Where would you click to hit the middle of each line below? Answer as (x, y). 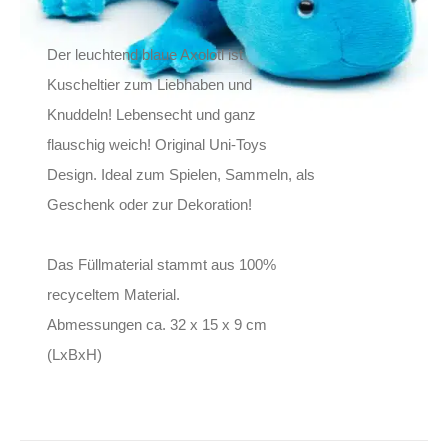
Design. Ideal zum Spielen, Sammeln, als (181, 175)
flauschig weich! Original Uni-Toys (157, 145)
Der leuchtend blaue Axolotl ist (145, 55)
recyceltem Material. (114, 295)
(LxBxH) (75, 355)
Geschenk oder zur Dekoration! (150, 205)
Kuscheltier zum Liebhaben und (150, 85)
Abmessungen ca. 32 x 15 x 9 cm (157, 325)
